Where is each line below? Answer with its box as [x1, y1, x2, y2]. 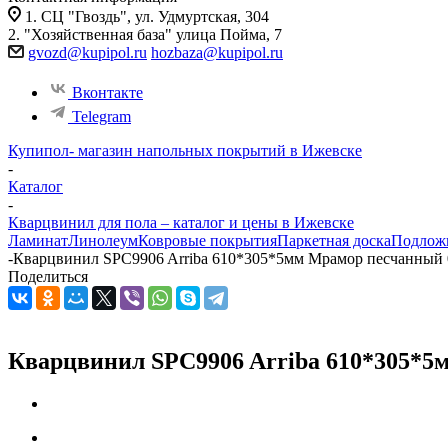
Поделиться [8, 268, 88, 285]
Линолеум [68, 232, 138, 249]
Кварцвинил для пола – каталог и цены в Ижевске [8, 214, 354, 231]
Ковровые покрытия [138, 232, 277, 249]
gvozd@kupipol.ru [28, 44, 147, 61]
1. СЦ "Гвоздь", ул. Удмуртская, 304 [25, 8, 269, 25]
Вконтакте [72, 84, 143, 101]
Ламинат [8, 232, 68, 249]
